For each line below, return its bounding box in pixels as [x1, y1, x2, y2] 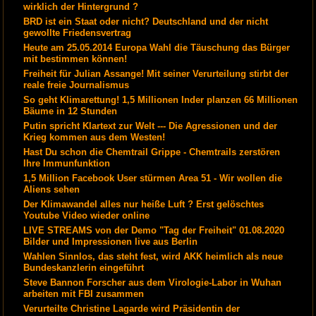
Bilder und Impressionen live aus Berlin [23, 236, 198, 247]
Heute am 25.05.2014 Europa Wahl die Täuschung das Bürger [23, 42, 291, 53]
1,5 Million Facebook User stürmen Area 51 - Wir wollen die [23, 172, 283, 183]
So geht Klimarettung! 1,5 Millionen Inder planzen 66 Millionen [23, 94, 298, 105]
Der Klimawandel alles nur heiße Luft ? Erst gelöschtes [23, 198, 265, 209]
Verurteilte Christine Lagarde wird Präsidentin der [23, 303, 241, 314]
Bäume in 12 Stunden [23, 105, 118, 116]
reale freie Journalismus [23, 79, 130, 90]
